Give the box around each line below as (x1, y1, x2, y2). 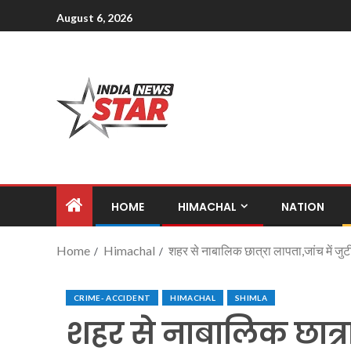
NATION (281, 198, 324, 215)
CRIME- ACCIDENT (74, 292, 151, 302)
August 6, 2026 (56, 10, 132, 24)
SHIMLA (235, 292, 268, 302)
